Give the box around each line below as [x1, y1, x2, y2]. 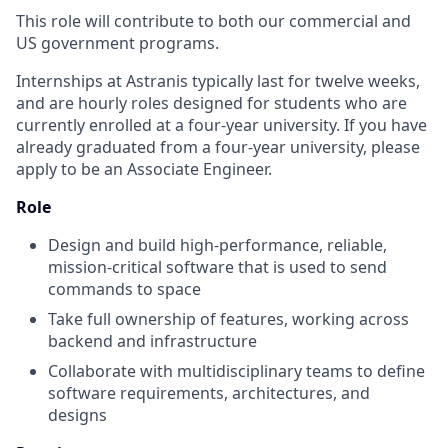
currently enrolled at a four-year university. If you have [16, 114, 427, 136]
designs [48, 404, 107, 426]
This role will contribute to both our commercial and [16, 10, 411, 32]
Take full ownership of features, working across [48, 308, 409, 330]
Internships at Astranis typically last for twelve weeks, [16, 70, 420, 92]
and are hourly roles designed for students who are [16, 92, 407, 114]
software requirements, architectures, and [48, 382, 370, 404]
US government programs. [16, 32, 219, 54]
